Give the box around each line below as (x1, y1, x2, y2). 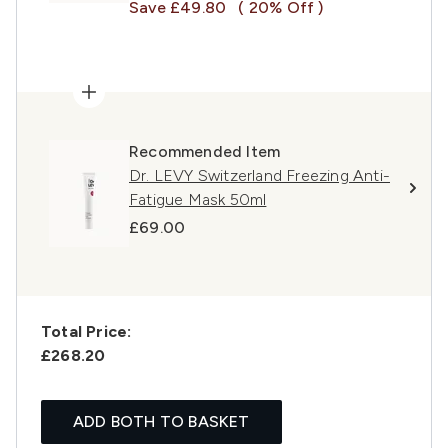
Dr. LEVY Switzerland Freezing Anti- (129, 166, 390, 186)
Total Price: (41, 322, 132, 342)
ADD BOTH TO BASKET (73, 412, 250, 432)
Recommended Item (129, 142, 281, 162)
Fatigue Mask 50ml (129, 190, 267, 210)
